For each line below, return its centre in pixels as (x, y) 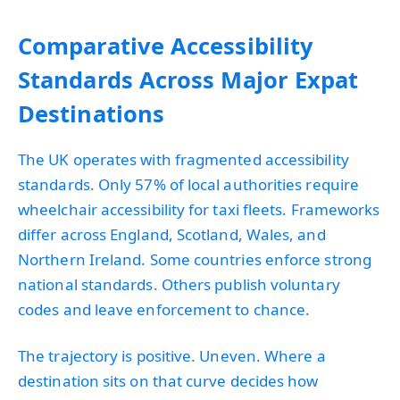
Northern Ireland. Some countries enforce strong (195, 259)
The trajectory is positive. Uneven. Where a (172, 355)
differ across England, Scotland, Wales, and (172, 234)
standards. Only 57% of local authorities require (189, 184)
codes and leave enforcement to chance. (164, 309)
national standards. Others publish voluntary (179, 284)
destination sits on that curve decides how (168, 380)
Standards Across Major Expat (188, 79)
